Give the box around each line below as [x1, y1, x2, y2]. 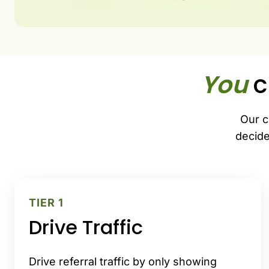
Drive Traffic [29, 213, 143, 241]
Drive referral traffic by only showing [29, 255, 217, 268]
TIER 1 [29, 196, 64, 210]
